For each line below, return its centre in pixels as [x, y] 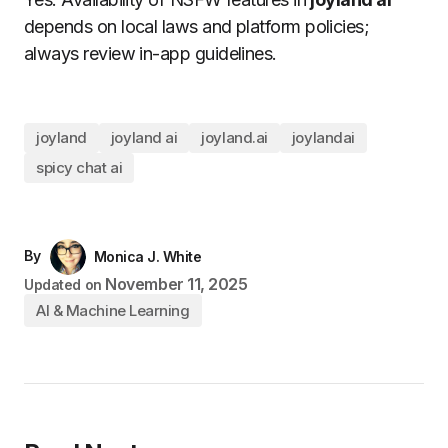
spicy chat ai [79, 168]
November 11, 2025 [176, 283]
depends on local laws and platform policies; [197, 26]
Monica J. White [147, 256]
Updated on [63, 284]
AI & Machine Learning [113, 310]
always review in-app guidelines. [150, 53]
